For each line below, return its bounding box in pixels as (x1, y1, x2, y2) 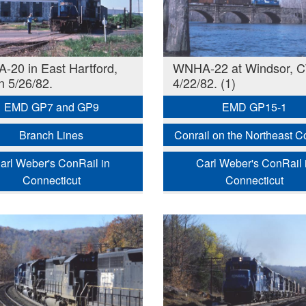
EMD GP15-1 (222, 99, 288, 115)
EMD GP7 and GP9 (3, 99, 99, 115)
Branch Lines (19, 127, 84, 143)
